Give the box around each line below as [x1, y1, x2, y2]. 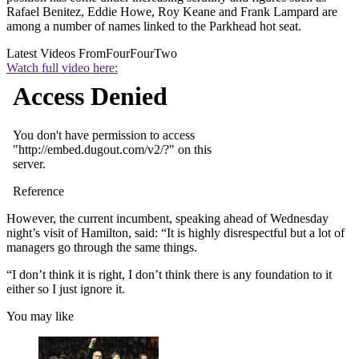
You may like [6, 309, 74, 323]
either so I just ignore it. [6, 281, 125, 296]
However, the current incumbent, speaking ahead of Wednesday [6, 211, 329, 225]
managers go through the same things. [6, 240, 197, 254]
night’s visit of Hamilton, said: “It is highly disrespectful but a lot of [6, 225, 345, 240]
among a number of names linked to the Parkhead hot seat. [6, 18, 301, 33]
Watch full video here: [6, 60, 118, 75]
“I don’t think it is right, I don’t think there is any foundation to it [6, 267, 332, 281]
